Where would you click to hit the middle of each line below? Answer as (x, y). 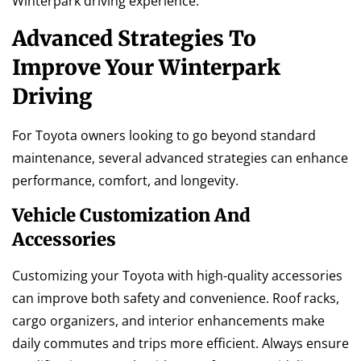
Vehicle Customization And (131, 216)
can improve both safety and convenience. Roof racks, (176, 299)
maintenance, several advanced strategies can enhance (180, 158)
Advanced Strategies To (134, 38)
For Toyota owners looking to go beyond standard (164, 135)
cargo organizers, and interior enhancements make (168, 321)
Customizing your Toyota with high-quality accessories (177, 276)
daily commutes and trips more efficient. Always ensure (180, 344)
